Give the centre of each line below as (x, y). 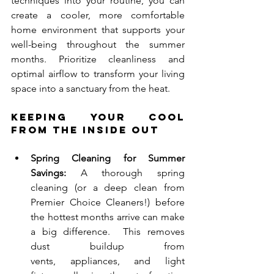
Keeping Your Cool (98, 117)
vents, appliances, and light (108, 261)
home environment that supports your (98, 30)
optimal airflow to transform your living (98, 74)
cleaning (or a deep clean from (108, 188)
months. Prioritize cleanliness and (98, 59)
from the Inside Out (85, 130)
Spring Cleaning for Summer (108, 158)
